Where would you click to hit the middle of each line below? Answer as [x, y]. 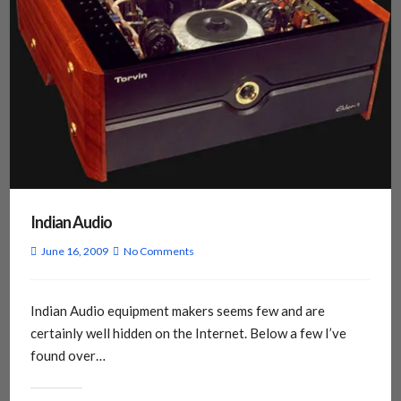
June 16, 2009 [74, 252]
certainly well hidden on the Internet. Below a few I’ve [188, 333]
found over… [68, 356]
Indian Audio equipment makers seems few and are [177, 311]
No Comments [158, 252]
